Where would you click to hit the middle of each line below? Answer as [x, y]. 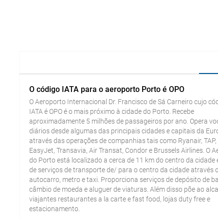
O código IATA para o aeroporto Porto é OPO [107, 89]
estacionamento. [54, 209]
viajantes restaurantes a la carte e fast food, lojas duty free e [120, 199]
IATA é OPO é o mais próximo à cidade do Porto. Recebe [112, 111]
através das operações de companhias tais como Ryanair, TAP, [123, 141]
